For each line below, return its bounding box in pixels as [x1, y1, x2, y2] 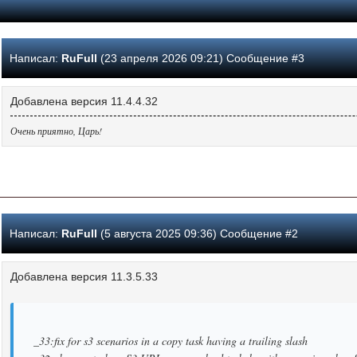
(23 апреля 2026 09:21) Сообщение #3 [97, 51, 304, 65]
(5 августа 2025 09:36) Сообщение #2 [97, 226, 298, 240]
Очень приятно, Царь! [10, 124, 102, 137]
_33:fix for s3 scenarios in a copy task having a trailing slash [33, 332, 308, 348]
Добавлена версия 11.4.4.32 [10, 94, 158, 108]
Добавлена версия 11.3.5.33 [10, 269, 158, 283]
